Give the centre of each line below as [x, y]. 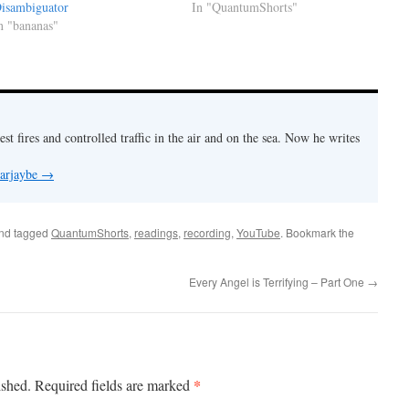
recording [207, 233]
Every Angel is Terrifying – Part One [278, 282]
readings [156, 233]
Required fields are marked [114, 385]
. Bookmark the [317, 233]
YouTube [258, 233]
